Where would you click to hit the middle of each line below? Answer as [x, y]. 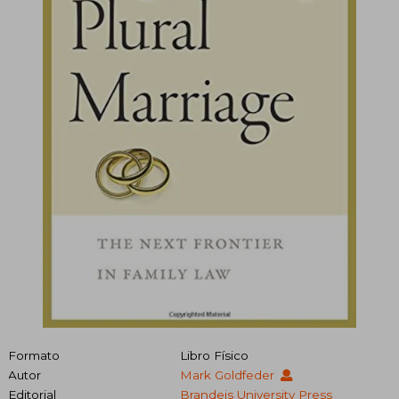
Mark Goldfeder [228, 375]
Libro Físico [214, 355]
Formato [34, 355]
